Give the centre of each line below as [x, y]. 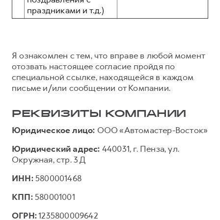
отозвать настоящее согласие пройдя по [94, 66]
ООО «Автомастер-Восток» [151, 130]
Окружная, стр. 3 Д [49, 160]
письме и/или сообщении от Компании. [91, 88]
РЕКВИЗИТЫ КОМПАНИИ [99, 114]
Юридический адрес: [56, 149]
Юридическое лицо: [54, 130]
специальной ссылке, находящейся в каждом [103, 77]
